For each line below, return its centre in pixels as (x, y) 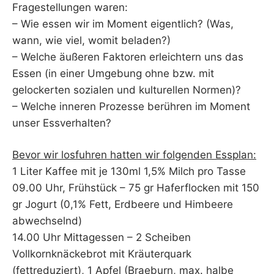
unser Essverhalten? (62, 123)
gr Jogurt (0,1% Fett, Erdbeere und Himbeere (123, 205)
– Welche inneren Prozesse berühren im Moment (131, 106)
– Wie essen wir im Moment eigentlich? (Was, (123, 24)
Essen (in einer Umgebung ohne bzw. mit (113, 73)
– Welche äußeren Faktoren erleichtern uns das (128, 57)
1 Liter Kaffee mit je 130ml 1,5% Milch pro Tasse (129, 172)
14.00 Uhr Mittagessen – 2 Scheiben (102, 238)
